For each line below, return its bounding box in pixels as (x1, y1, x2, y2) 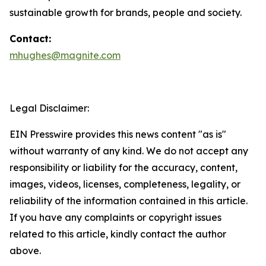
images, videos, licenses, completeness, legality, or (9, 178, 240, 190)
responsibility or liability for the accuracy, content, (9, 161, 237, 173)
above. (9, 245, 41, 256)
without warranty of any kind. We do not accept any (9, 145, 248, 157)
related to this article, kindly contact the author (9, 228, 226, 240)
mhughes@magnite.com (9, 49, 121, 61)
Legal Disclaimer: (9, 102, 89, 114)
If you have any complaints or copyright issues (9, 211, 221, 223)
